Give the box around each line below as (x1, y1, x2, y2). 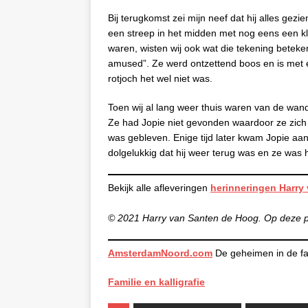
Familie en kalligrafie (108, 276, 205, 288)
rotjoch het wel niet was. (108, 73, 212, 85)
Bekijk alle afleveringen (108, 182, 210, 194)
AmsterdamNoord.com (108, 247, 212, 259)
